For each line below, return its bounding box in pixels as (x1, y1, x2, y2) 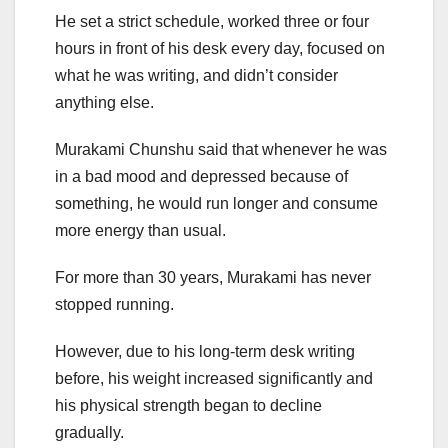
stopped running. (55, 296, 174, 314)
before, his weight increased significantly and (55, 370, 373, 388)
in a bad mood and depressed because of (55, 168, 348, 186)
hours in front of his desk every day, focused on (55, 40, 385, 58)
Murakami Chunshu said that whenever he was (55, 141, 387, 159)
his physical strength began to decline (55, 397, 322, 415)
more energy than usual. (55, 222, 226, 240)
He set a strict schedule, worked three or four (55, 13, 369, 31)
